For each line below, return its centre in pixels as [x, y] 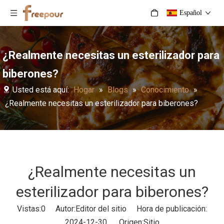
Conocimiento [165, 90]
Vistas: [29, 209]
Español [191, 13]
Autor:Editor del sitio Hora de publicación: [126, 209]
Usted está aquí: [41, 90]
